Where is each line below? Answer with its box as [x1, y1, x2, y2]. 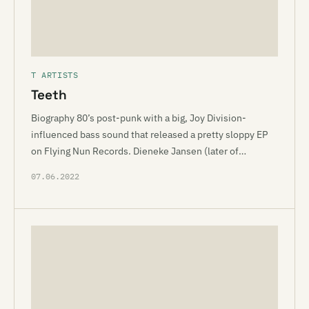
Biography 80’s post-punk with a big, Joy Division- [31, 112, 246, 124]
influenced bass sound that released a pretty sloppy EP [31, 128, 268, 141]
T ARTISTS [31, 70, 79, 80]
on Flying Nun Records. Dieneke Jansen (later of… [31, 145, 246, 157]
